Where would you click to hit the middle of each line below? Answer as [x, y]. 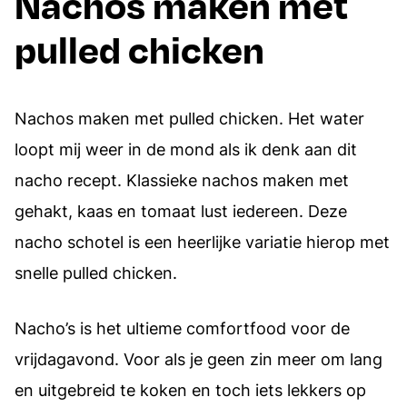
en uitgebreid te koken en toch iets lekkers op [190, 390]
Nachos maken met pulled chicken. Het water [189, 118]
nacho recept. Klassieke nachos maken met [182, 180]
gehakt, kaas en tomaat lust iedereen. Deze [181, 211]
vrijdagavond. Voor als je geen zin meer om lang [199, 359]
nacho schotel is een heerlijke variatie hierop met [202, 242]
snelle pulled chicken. [96, 273]
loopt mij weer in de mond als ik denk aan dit [186, 149]
